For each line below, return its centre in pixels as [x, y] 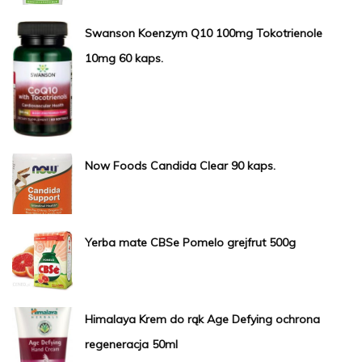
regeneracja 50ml [131, 345]
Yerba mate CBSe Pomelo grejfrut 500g [190, 243]
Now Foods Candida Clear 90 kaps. [180, 166]
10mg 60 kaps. [124, 58]
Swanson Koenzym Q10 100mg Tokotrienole [204, 33]
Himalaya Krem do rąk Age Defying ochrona [202, 320]
